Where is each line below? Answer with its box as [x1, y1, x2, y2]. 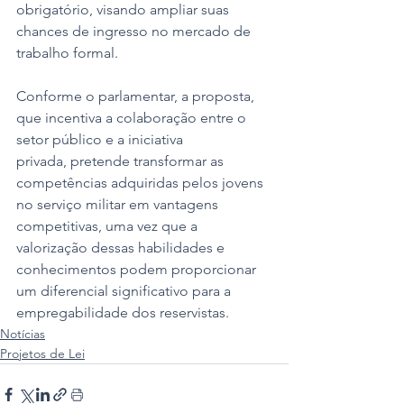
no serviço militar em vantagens [16, 196, 222, 214]
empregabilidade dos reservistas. [16, 304, 229, 322]
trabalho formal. [16, 44, 122, 62]
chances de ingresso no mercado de [16, 23, 254, 41]
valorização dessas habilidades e [16, 239, 228, 257]
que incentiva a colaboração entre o [16, 109, 250, 127]
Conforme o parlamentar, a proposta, [16, 87, 258, 106]
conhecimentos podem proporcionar [16, 261, 260, 279]
